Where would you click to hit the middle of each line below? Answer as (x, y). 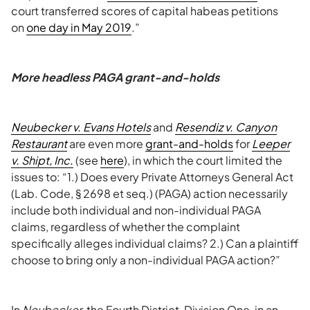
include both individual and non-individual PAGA (136, 210)
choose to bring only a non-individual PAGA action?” (146, 260)
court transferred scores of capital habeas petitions (145, 11)
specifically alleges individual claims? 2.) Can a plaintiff (155, 243)
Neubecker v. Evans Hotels (81, 127)
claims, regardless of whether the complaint (126, 227)
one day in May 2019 (79, 27)
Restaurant (39, 144)
